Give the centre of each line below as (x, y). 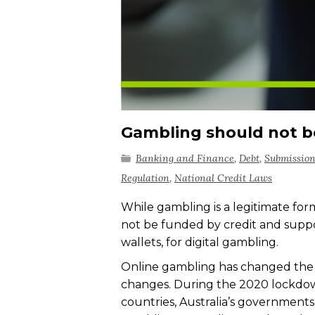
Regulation (145, 178)
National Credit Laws (223, 178)
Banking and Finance (185, 158)
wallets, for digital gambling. (200, 242)
